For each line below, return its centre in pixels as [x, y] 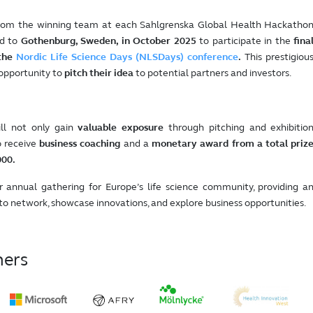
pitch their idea [99, 73]
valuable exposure [121, 127]
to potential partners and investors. [213, 73]
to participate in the [245, 41]
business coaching [80, 143]
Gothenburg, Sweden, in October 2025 [108, 41]
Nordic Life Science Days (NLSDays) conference [128, 57]
